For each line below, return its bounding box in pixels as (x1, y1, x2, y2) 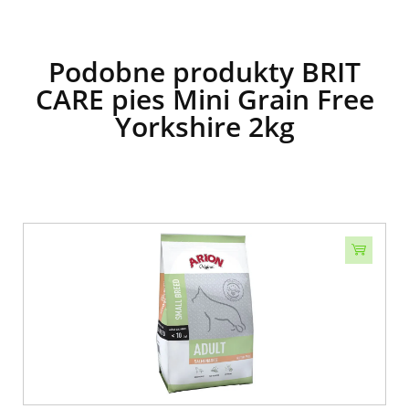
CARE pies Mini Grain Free (35, 79, 374, 118)
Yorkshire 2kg (114, 107, 295, 145)
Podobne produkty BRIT (48, 52, 361, 90)
